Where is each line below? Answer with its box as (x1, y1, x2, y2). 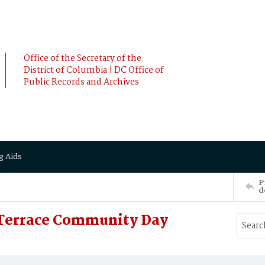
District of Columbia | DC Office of (24, 63, 164, 77)
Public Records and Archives (24, 75, 139, 89)
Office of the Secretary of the (24, 51, 141, 66)
